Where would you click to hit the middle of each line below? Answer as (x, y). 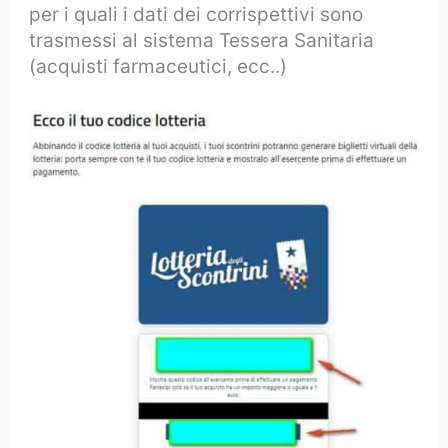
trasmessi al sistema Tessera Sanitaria (202, 40)
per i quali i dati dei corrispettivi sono (196, 14)
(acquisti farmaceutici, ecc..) (158, 66)
